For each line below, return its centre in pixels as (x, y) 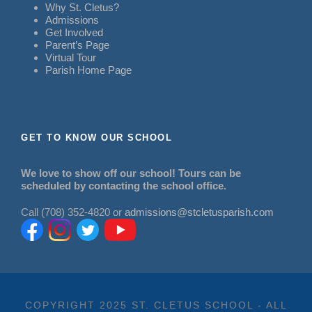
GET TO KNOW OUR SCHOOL (96, 138)
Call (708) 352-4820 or (73, 212)
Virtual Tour (71, 58)
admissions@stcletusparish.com (199, 212)
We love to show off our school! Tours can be (131, 173)
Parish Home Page (88, 70)
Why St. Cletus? (82, 8)
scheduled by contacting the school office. (124, 186)
